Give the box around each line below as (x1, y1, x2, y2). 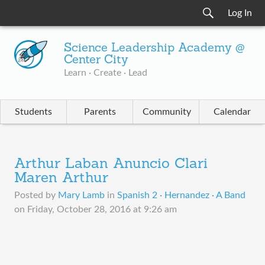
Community (143, 107, 191, 117)
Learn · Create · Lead (63, 68, 147, 77)
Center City (63, 54, 128, 66)
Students (15, 107, 52, 117)
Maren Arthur (14, 172, 108, 186)
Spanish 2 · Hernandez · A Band (117, 190, 245, 200)
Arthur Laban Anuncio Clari (14, 157, 208, 172)
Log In (228, 8, 252, 18)
